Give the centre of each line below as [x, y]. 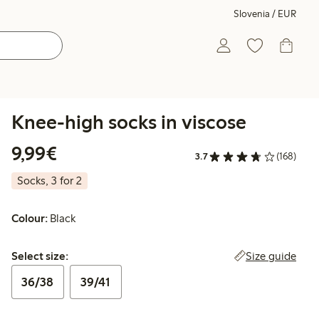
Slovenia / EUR [265, 14]
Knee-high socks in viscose [129, 122]
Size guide [271, 256]
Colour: [30, 219]
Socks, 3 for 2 [49, 181]
